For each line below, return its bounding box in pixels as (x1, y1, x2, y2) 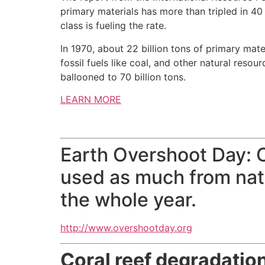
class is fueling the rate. (60, 20, 166, 32)
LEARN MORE (60, 93, 121, 105)
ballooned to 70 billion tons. (60, 70, 186, 83)
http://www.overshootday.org (60, 221, 192, 234)
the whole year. (60, 188, 196, 211)
